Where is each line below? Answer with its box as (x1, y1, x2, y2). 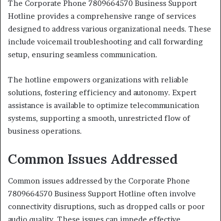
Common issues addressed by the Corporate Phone (8, 176, 190, 185)
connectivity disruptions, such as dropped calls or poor (8, 202, 205, 211)
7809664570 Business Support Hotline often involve (8, 189, 196, 198)
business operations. (8, 126, 82, 136)
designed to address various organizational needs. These (8, 24, 211, 34)
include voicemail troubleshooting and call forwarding (8, 37, 203, 46)
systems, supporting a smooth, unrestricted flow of (8, 113, 190, 123)
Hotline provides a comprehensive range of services (8, 11, 196, 21)
